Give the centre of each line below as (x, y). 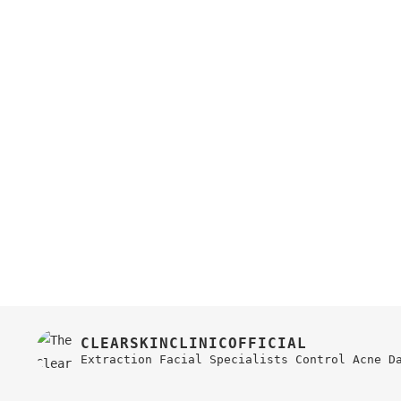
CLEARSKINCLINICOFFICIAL (194, 343)
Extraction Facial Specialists (184, 359)
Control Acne (338, 359)
